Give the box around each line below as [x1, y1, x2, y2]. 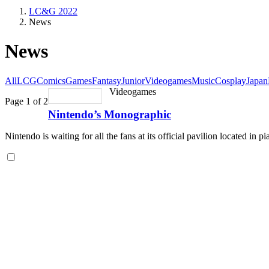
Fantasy [92, 75, 121, 86]
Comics [37, 75, 65, 86]
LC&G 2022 [29, 5, 77, 16]
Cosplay [215, 75, 246, 86]
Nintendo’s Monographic [48, 108, 171, 121]
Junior [121, 75, 145, 86]
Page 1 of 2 [5, 95, 48, 106]
